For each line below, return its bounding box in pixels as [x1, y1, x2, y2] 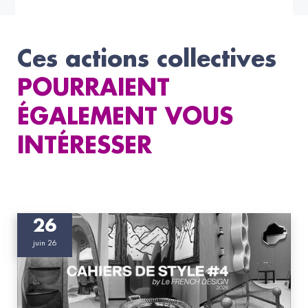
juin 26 [32, 239, 57, 247]
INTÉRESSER [17, 134, 152, 159]
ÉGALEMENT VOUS [17, 105, 233, 130]
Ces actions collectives [17, 47, 276, 72]
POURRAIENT [17, 76, 170, 101]
